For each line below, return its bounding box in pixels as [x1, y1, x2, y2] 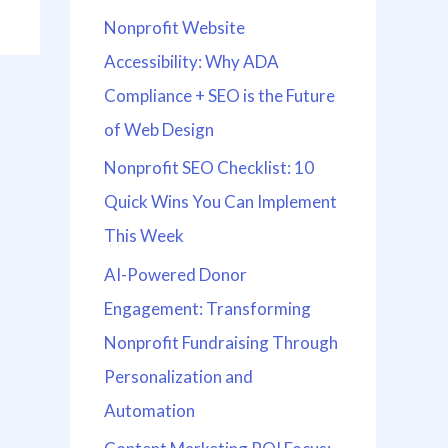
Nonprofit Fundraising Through [104, 331, 338, 353]
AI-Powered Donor [104, 263, 247, 285]
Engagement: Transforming [104, 297, 311, 319]
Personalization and [104, 365, 253, 387]
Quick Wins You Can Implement [104, 191, 337, 213]
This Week [104, 225, 184, 247]
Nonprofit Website [104, 17, 245, 38]
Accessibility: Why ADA [104, 51, 279, 72]
